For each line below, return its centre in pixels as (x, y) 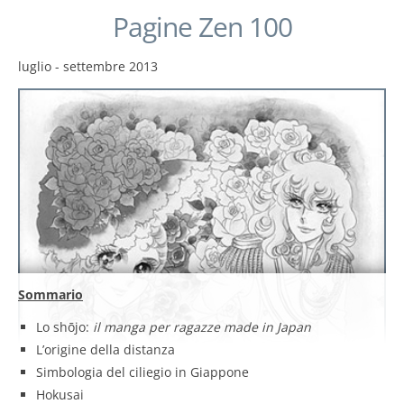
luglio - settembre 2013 (88, 66)
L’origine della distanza (106, 350)
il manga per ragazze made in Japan (202, 327)
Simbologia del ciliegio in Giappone (142, 372)
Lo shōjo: (64, 327)
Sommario (50, 295)
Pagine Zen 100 (202, 26)
